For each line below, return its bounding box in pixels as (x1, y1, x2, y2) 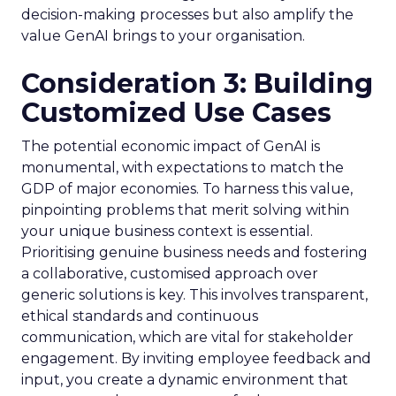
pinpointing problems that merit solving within (21, 202, 349, 218)
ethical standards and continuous (21, 308, 258, 324)
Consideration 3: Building (21, 67, 373, 100)
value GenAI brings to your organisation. (21, 27, 305, 44)
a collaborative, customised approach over (21, 265, 318, 282)
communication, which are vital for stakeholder (21, 329, 354, 346)
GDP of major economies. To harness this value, (21, 180, 353, 197)
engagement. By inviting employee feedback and (21, 350, 371, 367)
